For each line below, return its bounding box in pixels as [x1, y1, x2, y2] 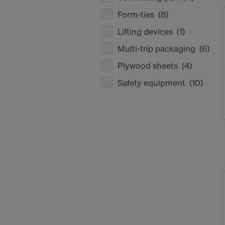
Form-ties [118, 9, 158, 20]
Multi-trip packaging [118, 43, 199, 54]
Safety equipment [118, 77, 189, 88]
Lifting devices [118, 26, 177, 37]
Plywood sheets [118, 60, 182, 71]
